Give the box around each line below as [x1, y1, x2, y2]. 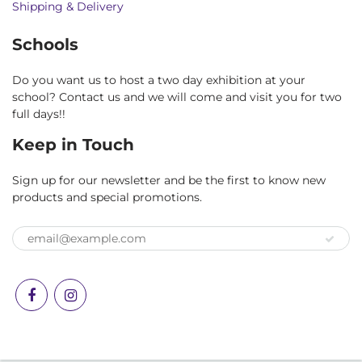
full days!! [12, 107, 65, 122]
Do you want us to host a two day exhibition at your [12, 73, 305, 88]
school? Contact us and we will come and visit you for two [12, 90, 342, 105]
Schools [12, 35, 78, 55]
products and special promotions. [12, 190, 202, 205]
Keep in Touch [12, 135, 134, 155]
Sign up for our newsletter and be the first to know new [12, 173, 326, 188]
